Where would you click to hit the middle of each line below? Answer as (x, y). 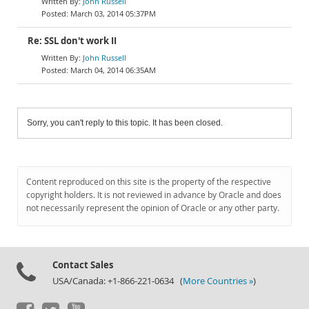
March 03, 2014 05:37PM (113, 13)
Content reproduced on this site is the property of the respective (149, 182)
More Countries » (218, 281)
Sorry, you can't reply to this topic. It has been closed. (125, 123)
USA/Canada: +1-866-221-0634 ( (118, 281)
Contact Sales (83, 265)
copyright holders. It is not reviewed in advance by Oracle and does (154, 195)
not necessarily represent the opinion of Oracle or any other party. (153, 208)
